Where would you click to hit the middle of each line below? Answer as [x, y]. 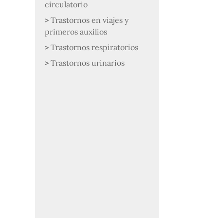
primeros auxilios [76, 32]
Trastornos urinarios [88, 63]
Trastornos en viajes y [90, 20]
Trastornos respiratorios [94, 47]
